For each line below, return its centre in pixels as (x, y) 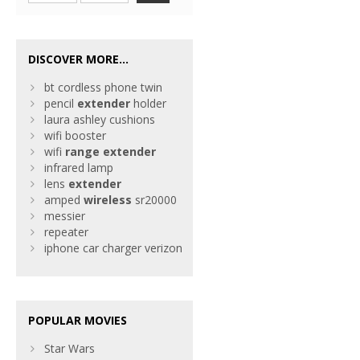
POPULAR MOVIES (78, 320)
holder (148, 103)
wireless (108, 200)
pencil (61, 103)
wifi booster (75, 135)
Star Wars (70, 348)
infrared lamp (79, 168)
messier (65, 216)
